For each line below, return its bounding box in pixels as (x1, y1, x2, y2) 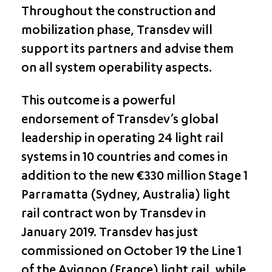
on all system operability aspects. (21, 62, 212, 76)
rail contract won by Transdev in (21, 208, 206, 222)
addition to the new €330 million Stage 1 (21, 170, 248, 185)
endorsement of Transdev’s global (21, 114, 219, 128)
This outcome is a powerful (21, 95, 175, 109)
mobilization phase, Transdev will (21, 24, 212, 39)
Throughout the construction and (21, 5, 216, 20)
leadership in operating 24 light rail (21, 132, 223, 147)
